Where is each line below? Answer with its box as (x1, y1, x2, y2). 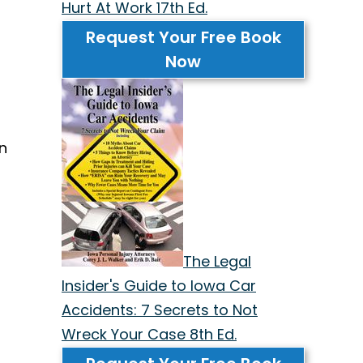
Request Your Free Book (85, 25, 281, 49)
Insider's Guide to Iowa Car (62, 275, 256, 296)
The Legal (183, 250, 251, 271)
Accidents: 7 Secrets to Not (62, 299, 258, 320)
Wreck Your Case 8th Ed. (62, 323, 237, 344)
